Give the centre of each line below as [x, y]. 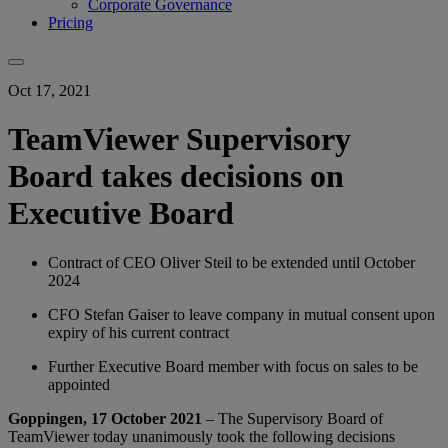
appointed [79, 384]
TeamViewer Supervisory [179, 139]
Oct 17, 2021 [49, 90]
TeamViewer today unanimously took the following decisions [201, 436]
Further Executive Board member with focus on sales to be [233, 366]
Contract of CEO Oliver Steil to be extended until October [231, 262]
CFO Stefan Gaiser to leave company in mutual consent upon [241, 314]
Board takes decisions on [176, 176]
